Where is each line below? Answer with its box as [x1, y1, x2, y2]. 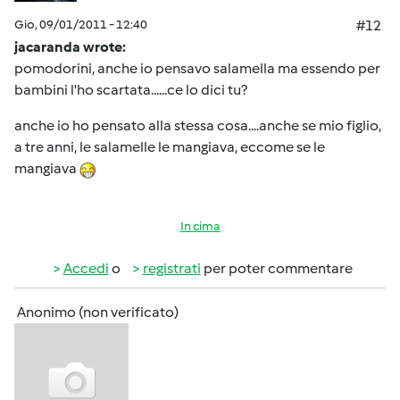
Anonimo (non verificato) [17, 304, 179, 321]
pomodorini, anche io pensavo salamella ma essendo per [14, 60, 380, 78]
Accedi [62, 260, 109, 278]
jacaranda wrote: [14, 38, 126, 56]
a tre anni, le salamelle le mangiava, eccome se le [14, 138, 325, 156]
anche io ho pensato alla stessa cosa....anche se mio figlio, [14, 117, 381, 135]
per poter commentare [200, 260, 353, 278]
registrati [142, 260, 201, 278]
